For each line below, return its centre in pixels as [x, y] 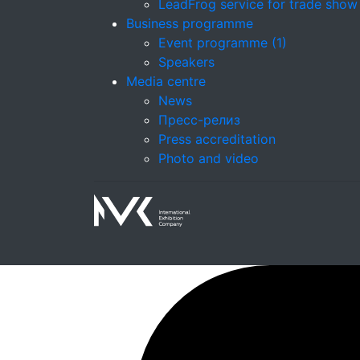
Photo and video [209, 158]
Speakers [186, 62]
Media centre [166, 81]
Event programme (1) [223, 43]
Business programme [190, 23]
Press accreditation [217, 139]
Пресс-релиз [199, 120]
